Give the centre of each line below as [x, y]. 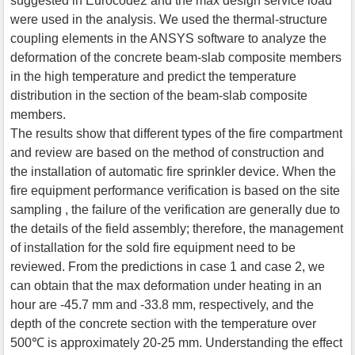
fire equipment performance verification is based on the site [175, 190]
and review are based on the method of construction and [167, 152]
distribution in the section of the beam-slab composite [159, 95]
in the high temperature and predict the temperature [153, 76]
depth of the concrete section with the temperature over [163, 323]
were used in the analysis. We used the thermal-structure [169, 19]
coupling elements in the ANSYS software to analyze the [168, 38]
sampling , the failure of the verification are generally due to [175, 209]
